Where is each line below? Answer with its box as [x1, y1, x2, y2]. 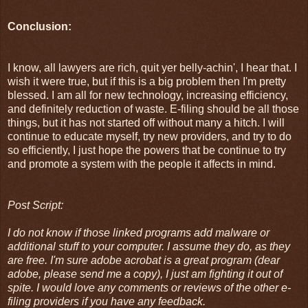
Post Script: [8, 199, 63, 212]
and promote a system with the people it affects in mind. [8, 158, 276, 170]
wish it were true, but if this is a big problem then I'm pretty [8, 76, 286, 88]
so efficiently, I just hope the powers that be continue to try [8, 144, 286, 157]
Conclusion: [8, 21, 71, 33]
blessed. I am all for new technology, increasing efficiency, [8, 89, 288, 102]
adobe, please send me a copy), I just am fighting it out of [8, 268, 283, 280]
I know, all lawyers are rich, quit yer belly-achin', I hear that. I [8, 62, 297, 74]
